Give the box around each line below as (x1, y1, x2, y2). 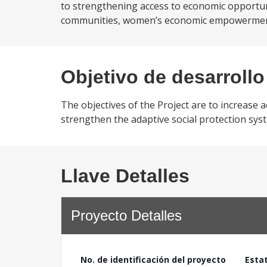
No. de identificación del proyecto (80, 254, 226, 265)
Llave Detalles (61, 165, 190, 187)
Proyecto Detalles (71, 207, 182, 223)
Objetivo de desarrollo (61, 66, 265, 88)
